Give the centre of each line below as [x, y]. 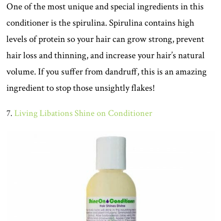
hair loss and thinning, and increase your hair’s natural [106, 56]
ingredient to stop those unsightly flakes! [81, 88]
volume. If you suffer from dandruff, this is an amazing [107, 72]
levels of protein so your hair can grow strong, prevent [106, 39]
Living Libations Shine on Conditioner [84, 113]
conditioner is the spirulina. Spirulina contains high [101, 23]
